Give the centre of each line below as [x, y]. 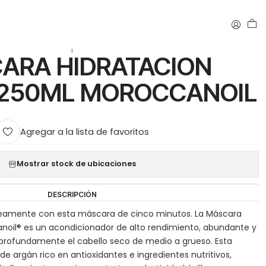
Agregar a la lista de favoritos [85, 132]
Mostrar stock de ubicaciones [77, 164]
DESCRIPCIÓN [72, 194]
